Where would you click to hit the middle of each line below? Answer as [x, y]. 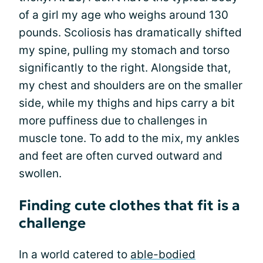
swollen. [40, 173]
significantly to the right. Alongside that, [125, 68]
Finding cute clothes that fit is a [129, 205]
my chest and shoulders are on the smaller [131, 85]
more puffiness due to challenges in [113, 121]
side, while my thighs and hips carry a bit [127, 103]
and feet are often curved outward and [121, 156]
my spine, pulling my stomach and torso [124, 50]
